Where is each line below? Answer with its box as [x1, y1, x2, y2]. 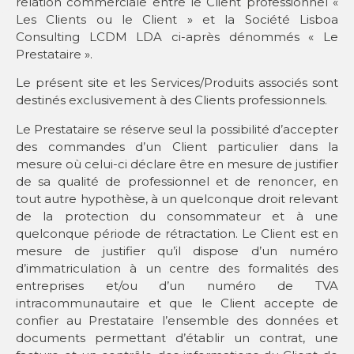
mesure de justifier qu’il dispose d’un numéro [16, 243, 338, 258]
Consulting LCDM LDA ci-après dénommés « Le [16, 28, 338, 44]
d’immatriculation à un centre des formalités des [16, 260, 338, 276]
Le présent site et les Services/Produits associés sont [16, 75, 338, 91]
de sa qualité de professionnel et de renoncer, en [16, 173, 338, 189]
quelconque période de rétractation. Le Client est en [16, 225, 338, 241]
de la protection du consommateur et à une [16, 208, 338, 224]
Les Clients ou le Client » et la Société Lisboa [16, 11, 338, 27]
